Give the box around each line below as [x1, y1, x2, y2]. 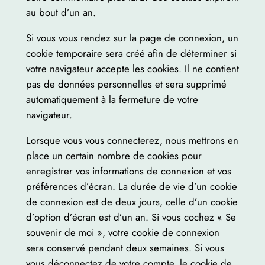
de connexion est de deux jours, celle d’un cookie [25, 194, 238, 209]
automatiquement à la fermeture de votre [25, 92, 198, 107]
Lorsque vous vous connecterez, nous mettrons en [25, 132, 238, 147]
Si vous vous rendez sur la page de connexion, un [25, 31, 238, 46]
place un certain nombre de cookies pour [25, 148, 202, 163]
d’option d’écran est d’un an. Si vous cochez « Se [25, 209, 236, 224]
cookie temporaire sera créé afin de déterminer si [25, 46, 237, 61]
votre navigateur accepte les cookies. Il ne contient [25, 62, 239, 76]
